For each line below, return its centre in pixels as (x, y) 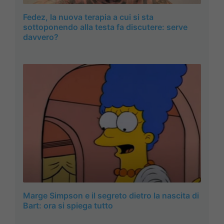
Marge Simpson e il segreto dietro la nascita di (111, 196)
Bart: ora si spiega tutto (68, 206)
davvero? (41, 37)
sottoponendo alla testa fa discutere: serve (105, 27)
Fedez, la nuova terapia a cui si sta (88, 17)
